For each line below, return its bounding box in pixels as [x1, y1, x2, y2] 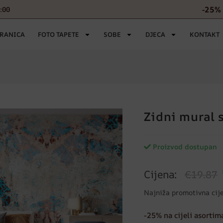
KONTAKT [189, 30, 220, 39]
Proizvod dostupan [150, 142, 217, 151]
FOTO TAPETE [37, 30, 79, 39]
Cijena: [143, 167, 180, 181]
